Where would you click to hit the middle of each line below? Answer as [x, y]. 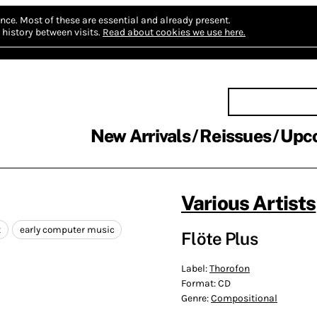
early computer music [67, 230]
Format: [200, 283]
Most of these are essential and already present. [125, 20]
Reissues [235, 136]
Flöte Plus [219, 238]
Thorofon [230, 268]
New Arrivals [140, 136]
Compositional [244, 298]
